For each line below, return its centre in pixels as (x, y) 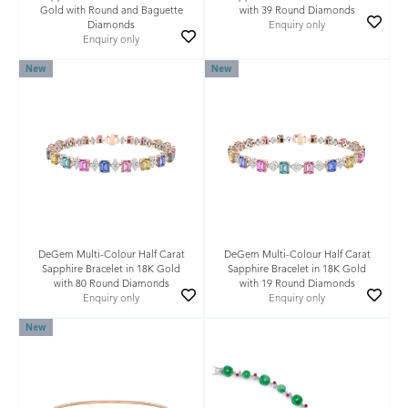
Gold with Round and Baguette (111, 11)
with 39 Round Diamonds (297, 11)
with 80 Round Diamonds (111, 284)
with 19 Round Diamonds (297, 284)
